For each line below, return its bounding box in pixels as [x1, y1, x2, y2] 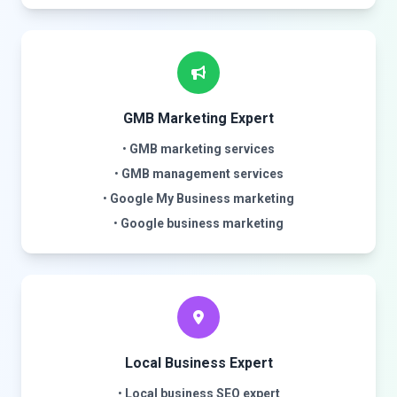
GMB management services [121, 167, 284, 181]
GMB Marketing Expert [123, 110, 274, 127]
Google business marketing [121, 216, 284, 230]
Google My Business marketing [110, 191, 294, 206]
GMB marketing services [129, 142, 275, 156]
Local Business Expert [124, 354, 273, 371]
